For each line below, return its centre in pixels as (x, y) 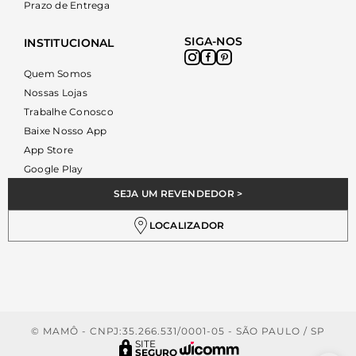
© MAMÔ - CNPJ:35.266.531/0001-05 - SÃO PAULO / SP (178, 331)
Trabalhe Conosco (69, 112)
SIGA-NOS (214, 41)
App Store (49, 150)
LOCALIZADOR (187, 225)
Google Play (54, 169)
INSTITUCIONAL (69, 43)
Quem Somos (58, 74)
